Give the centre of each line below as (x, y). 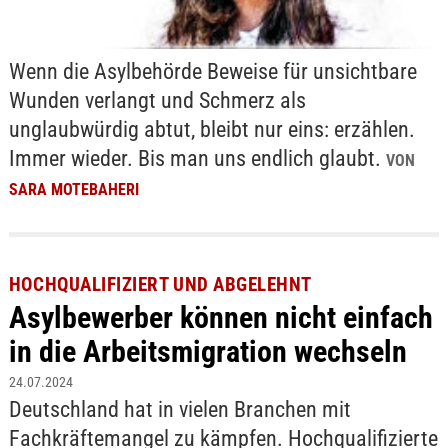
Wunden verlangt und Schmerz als (157, 101)
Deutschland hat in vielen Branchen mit (179, 409)
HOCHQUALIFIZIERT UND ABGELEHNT (160, 284)
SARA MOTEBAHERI (73, 190)
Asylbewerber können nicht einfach (220, 317)
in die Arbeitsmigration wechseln (207, 351)
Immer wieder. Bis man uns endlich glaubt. (197, 159)
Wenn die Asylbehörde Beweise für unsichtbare (212, 72)
